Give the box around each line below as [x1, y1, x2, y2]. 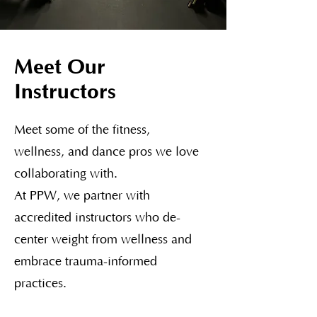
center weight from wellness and [14, 233, 192, 247]
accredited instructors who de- [14, 211, 180, 225]
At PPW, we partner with [14, 189, 150, 203]
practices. [14, 277, 67, 291]
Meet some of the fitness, [14, 123, 150, 137]
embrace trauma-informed [14, 255, 157, 269]
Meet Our [14, 54, 105, 79]
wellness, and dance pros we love [14, 145, 199, 159]
